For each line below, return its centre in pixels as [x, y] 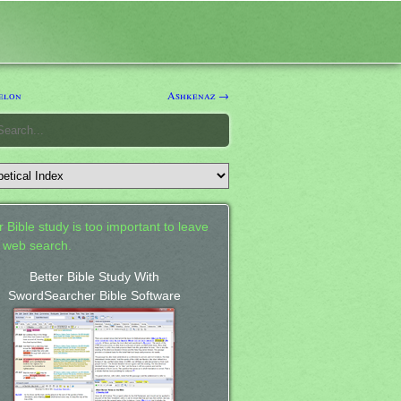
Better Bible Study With [94, 277]
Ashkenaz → [198, 94]
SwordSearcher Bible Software [94, 295]
